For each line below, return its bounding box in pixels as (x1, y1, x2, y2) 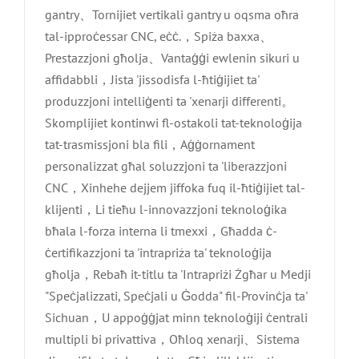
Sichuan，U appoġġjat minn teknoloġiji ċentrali (45, 309, 308, 326)
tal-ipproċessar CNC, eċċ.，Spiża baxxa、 (45, 28, 272, 45)
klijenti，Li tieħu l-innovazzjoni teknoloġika (45, 201, 287, 218)
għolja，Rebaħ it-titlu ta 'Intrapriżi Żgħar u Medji (45, 266, 311, 283)
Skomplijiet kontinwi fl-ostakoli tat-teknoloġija (45, 115, 302, 131)
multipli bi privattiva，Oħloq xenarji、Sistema (45, 331, 300, 348)
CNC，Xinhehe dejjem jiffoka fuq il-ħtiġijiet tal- (45, 179, 305, 196)
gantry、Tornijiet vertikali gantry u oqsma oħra (45, 6, 299, 23)
